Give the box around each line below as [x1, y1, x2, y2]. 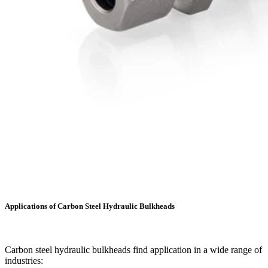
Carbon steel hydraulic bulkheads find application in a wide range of [5, 245, 262, 255]
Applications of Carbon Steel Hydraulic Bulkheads [5, 202, 175, 211]
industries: [5, 255, 43, 266]
